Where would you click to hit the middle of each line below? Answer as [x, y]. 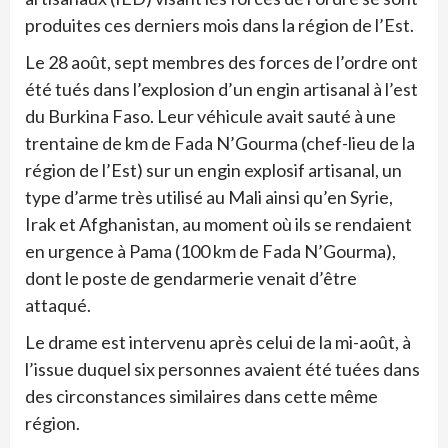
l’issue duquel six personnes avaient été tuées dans [222, 368]
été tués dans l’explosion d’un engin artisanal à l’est [221, 88]
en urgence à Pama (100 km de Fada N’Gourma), [210, 250]
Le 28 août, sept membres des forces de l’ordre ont [221, 61]
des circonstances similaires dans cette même [201, 395]
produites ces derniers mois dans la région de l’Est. [219, 24]
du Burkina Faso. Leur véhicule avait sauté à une [210, 115]
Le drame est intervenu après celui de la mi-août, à [218, 341]
